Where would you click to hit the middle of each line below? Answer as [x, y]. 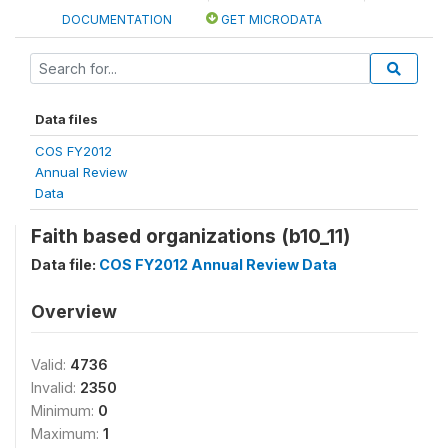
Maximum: [67, 433]
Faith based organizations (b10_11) [190, 235]
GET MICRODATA [270, 19]
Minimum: [64, 410]
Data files [66, 118]
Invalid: [55, 387]
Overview [74, 311]
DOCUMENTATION [117, 19]
